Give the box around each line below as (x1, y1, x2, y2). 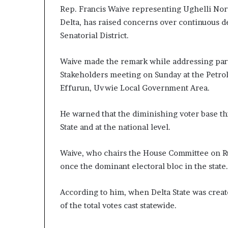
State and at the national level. (60, 122, 170, 132)
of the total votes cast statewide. (60, 201, 177, 211)
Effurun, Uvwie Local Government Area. (60, 83, 210, 93)
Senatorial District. (60, 31, 129, 41)
